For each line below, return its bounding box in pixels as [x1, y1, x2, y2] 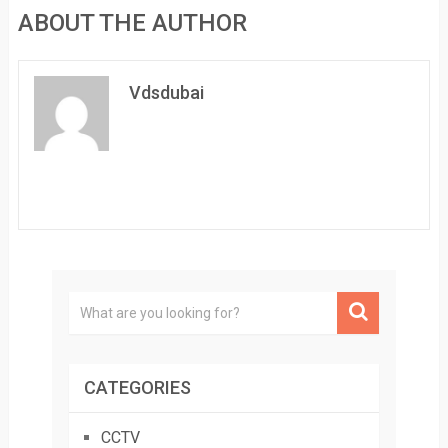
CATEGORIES [83, 377, 191, 399]
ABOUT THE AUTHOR [17, 9, 247, 38]
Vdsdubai [128, 82, 204, 104]
